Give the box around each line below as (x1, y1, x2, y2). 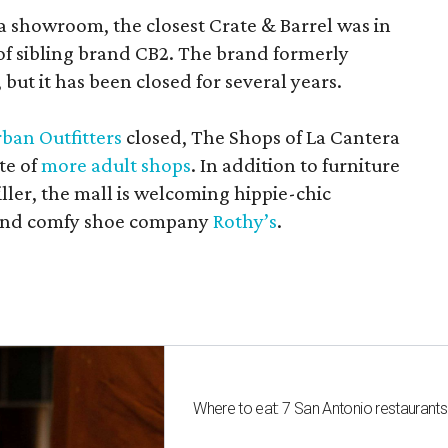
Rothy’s (213, 209, 278, 233)
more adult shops (41, 153, 192, 177)
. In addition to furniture (191, 153, 401, 177)
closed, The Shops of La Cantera (122, 125, 401, 149)
